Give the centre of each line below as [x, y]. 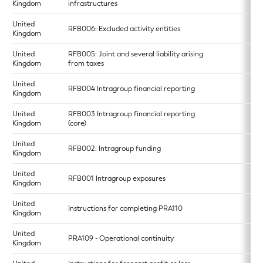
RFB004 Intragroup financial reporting [131, 89]
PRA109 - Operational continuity [121, 238]
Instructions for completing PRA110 [125, 208]
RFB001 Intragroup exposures [117, 178]
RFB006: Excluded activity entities [124, 29]
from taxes [86, 63]
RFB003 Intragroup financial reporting [131, 114]
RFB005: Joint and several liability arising [136, 54]
